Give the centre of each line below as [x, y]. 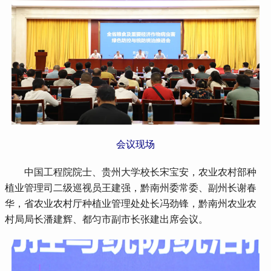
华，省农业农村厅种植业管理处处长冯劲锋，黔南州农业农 [131, 204]
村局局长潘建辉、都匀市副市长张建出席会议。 [107, 220]
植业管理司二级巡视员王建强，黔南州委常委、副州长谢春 [131, 188]
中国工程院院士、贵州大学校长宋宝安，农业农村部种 [131, 172]
